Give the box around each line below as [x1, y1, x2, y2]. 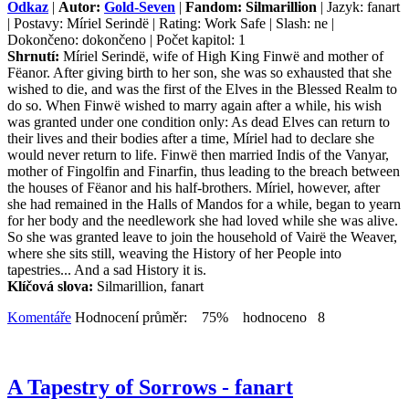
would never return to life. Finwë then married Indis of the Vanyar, [7, 147, 389, 163]
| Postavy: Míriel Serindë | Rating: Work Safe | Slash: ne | [7, 16, 334, 32]
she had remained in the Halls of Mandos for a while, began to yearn [7, 196, 401, 213]
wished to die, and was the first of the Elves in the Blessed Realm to [7, 81, 397, 98]
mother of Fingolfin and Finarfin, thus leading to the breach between [7, 163, 400, 180]
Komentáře [7, 309, 71, 326]
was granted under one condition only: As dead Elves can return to [7, 114, 390, 131]
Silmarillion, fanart [97, 278, 204, 295]
